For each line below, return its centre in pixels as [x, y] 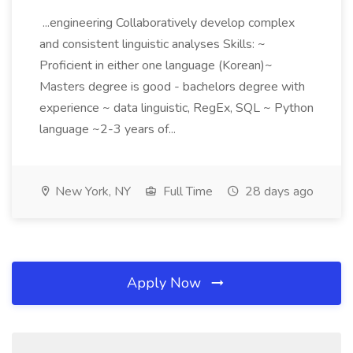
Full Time [186, 191]
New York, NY [91, 191]
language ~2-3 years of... [109, 129]
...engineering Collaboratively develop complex [167, 23]
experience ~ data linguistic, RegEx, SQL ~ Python [176, 108]
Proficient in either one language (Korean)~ [156, 65]
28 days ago [278, 191]
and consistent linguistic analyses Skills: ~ [152, 44]
